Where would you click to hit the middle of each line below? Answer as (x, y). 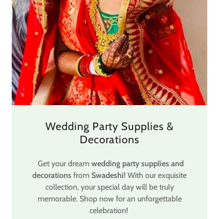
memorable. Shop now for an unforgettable (109, 198)
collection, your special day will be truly (109, 187)
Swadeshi (108, 175)
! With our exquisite (155, 175)
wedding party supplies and (137, 163)
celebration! (109, 210)
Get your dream (63, 163)
